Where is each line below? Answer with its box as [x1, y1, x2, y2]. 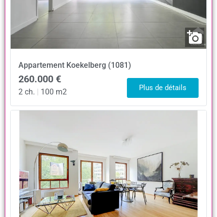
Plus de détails [139, 83, 186, 92]
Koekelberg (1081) [66, 60, 131, 70]
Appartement [18, 60, 64, 70]
